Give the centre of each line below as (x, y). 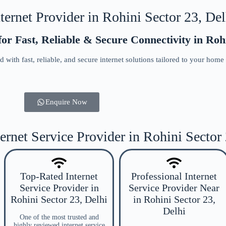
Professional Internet (174, 176)
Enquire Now (66, 102)
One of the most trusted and (59, 217)
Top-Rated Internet (59, 176)
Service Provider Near (174, 188)
